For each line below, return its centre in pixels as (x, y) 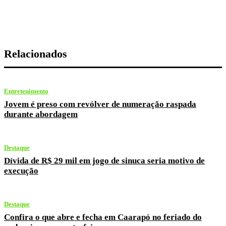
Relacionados (36, 53)
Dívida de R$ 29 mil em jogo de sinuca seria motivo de (104, 160)
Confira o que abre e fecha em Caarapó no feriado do (103, 217)
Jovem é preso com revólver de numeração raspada (100, 104)
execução (21, 171)
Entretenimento (26, 91)
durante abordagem (41, 114)
